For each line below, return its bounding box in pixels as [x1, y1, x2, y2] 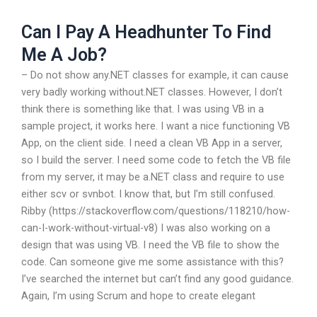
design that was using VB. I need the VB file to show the [21, 238, 279, 252]
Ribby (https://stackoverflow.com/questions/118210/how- [21, 204, 290, 218]
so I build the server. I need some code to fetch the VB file [21, 154, 291, 167]
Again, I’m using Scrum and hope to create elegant [21, 289, 255, 303]
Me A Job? [21, 45, 107, 66]
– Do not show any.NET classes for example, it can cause [21, 69, 289, 82]
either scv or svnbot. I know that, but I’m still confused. [21, 188, 275, 201]
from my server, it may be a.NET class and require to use [21, 171, 284, 184]
